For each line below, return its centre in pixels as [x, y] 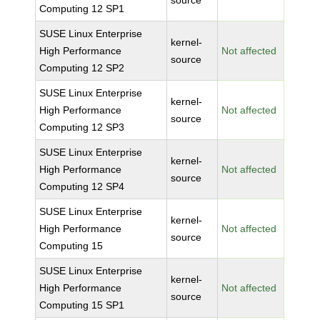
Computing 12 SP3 [82, 127]
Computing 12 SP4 [82, 186]
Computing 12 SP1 [82, 9]
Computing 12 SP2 [82, 68]
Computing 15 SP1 [82, 305]
